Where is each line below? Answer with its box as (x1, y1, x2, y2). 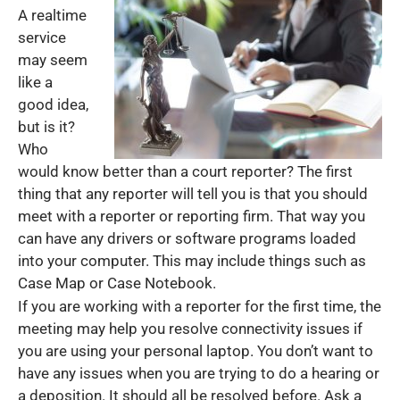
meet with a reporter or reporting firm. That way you (18, 206, 365, 225)
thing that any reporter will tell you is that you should (18, 184, 368, 203)
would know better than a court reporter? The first (18, 162, 353, 180)
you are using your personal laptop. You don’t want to (18, 342, 373, 361)
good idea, (18, 95, 88, 113)
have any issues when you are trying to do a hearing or (18, 364, 379, 383)
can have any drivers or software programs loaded (18, 229, 356, 247)
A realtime (18, 5, 87, 24)
